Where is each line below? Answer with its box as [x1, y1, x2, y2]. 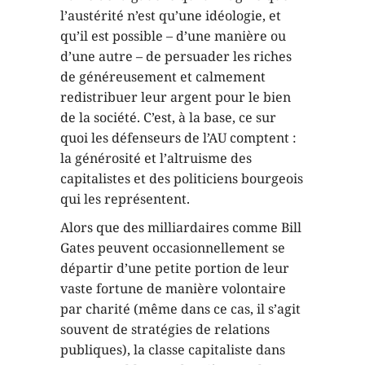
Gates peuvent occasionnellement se [60, 239, 285, 257]
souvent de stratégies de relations [60, 320, 270, 338]
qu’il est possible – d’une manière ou [60, 27, 286, 45]
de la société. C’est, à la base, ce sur [60, 108, 276, 126]
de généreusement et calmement [60, 68, 266, 86]
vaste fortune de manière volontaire [60, 279, 286, 297]
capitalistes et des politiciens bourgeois [60, 169, 303, 187]
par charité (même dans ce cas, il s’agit [60, 300, 301, 318]
